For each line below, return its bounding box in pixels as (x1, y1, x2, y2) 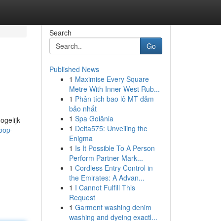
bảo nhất (69, 104, 97, 113)
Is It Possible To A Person (74, 143, 155, 153)
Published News (49, 64, 99, 74)
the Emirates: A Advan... (69, 173, 145, 183)
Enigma (69, 133, 93, 143)
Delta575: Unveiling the (74, 123, 147, 133)
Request (69, 192, 95, 202)
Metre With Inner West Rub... (69, 84, 160, 94)
